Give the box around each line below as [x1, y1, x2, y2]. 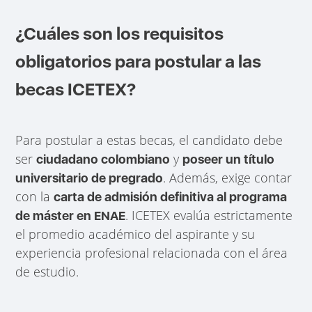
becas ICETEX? [15, 78, 136, 100]
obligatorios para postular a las [15, 50, 262, 72]
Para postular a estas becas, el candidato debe [15, 131, 283, 148]
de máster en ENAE [15, 208, 126, 223]
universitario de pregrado [15, 170, 164, 185]
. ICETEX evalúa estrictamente [125, 206, 293, 224]
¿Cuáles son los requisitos [15, 22, 224, 44]
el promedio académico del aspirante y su [15, 225, 256, 242]
